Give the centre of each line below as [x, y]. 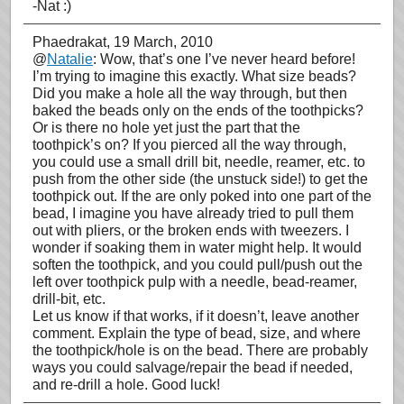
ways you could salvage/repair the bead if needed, [193, 367]
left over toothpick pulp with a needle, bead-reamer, [195, 282]
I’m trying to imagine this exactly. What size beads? [194, 76]
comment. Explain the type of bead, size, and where [197, 333]
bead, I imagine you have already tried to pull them [193, 213]
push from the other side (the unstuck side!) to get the [200, 179]
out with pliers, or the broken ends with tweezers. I [191, 230]
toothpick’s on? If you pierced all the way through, [189, 145]
